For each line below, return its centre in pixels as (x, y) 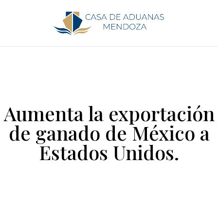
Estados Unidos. (109, 152)
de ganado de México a (109, 133)
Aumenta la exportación (109, 113)
